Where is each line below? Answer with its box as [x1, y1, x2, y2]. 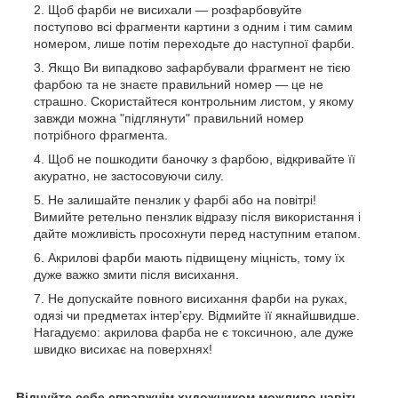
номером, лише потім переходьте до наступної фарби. [34, 36, 354, 52]
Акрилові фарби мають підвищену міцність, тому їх [48, 251, 345, 266]
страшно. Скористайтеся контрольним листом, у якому [34, 94, 354, 109]
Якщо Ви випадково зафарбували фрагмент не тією [48, 60, 351, 76]
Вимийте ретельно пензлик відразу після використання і [34, 210, 361, 225]
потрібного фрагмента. [34, 128, 168, 143]
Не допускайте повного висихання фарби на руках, [48, 291, 347, 306]
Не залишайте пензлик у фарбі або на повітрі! [48, 193, 316, 208]
